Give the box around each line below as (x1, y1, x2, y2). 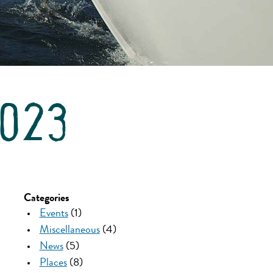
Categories (23, 193, 69, 204)
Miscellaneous (39, 224, 100, 236)
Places (39, 257, 67, 269)
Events (39, 208, 68, 219)
